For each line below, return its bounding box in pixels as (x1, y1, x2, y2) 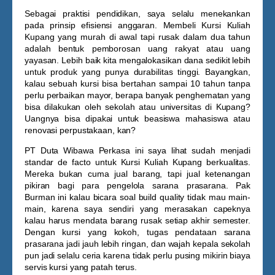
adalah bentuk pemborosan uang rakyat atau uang (25, 44, 250, 53)
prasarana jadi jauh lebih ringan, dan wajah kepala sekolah (25, 239, 250, 249)
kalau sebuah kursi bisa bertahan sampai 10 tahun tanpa (25, 79, 250, 88)
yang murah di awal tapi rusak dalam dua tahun (54, 32, 250, 42)
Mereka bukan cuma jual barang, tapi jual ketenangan (25, 169, 250, 179)
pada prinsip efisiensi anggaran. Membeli (25, 20, 202, 30)
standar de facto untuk (25, 157, 121, 167)
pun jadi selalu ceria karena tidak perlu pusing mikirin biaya (25, 250, 250, 260)
